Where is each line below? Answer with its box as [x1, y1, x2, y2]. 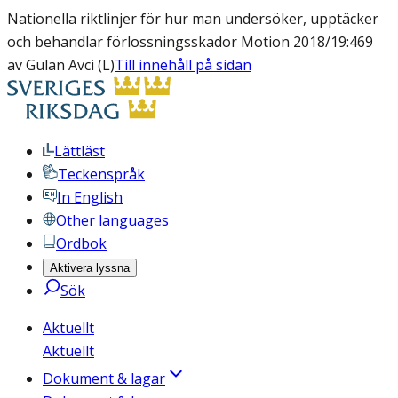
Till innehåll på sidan [115, 55, 251, 75]
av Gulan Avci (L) [7, 55, 115, 75]
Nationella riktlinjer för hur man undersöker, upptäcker [7, 9, 378, 28]
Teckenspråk [58, 164, 145, 184]
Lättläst [54, 141, 105, 161]
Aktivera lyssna [50, 261, 130, 275]
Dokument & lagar [43, 369, 165, 388]
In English [57, 187, 123, 207]
